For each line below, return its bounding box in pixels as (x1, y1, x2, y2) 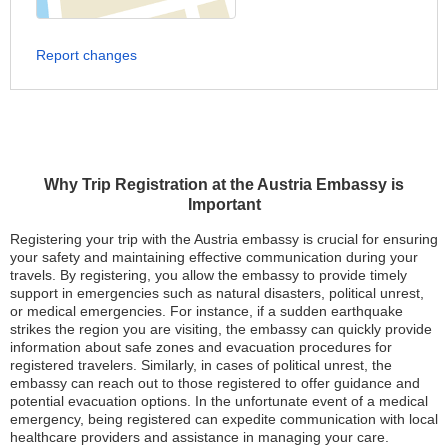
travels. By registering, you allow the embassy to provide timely (10, 267, 407, 283)
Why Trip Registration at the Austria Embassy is (44, 176, 404, 193)
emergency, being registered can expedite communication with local (10, 411, 438, 427)
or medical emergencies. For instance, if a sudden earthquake (10, 303, 403, 319)
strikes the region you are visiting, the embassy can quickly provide (10, 321, 432, 337)
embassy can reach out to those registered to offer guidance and (10, 375, 420, 391)
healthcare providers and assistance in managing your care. (10, 429, 389, 445)
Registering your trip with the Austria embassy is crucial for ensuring (10, 231, 438, 247)
